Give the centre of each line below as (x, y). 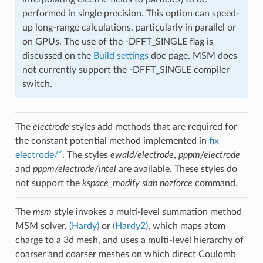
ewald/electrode (142, 155)
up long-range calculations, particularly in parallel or (129, 27)
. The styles (86, 155)
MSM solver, (42, 226)
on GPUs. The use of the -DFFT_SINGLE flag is (117, 41)
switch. (37, 84)
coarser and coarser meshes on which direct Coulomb (125, 254)
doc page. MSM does (193, 55)
